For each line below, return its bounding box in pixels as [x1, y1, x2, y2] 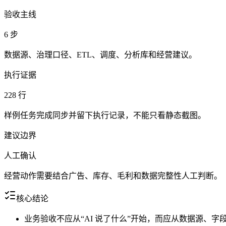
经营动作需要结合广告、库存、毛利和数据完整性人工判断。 [4, 172, 222, 181]
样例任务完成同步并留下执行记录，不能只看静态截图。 [4, 111, 206, 120]
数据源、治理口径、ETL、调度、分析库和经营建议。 [4, 50, 197, 60]
